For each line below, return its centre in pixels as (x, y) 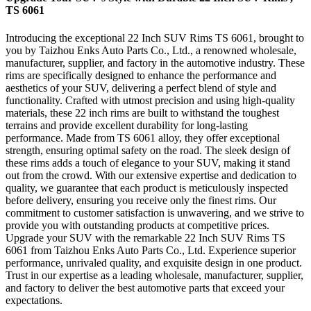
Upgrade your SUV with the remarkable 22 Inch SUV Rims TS (145, 237)
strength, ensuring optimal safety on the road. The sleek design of (148, 150)
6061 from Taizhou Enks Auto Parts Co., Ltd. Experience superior (151, 250)
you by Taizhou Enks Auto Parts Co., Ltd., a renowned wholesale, (151, 50)
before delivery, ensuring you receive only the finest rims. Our (141, 200)
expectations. (34, 300)
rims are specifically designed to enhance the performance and (141, 75)
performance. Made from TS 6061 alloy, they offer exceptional (143, 137)
